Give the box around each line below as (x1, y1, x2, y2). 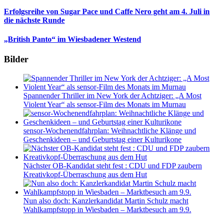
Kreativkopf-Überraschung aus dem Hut (23, 170, 147, 179)
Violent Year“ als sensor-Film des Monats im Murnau (23, 100, 186, 109)
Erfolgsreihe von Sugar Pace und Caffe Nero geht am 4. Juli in (4, 7, 210, 16)
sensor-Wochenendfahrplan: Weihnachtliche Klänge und (23, 127, 196, 135)
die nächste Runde (4, 16, 65, 24)
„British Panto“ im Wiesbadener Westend (4, 35, 141, 44)
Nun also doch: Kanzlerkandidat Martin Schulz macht (23, 197, 188, 205)
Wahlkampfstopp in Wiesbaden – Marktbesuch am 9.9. (23, 205, 191, 214)
